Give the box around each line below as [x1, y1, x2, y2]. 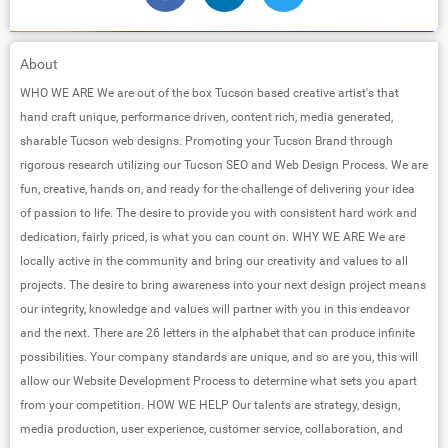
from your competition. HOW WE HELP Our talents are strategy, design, [20, 397, 400, 412]
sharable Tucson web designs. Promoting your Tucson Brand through [20, 133, 393, 148]
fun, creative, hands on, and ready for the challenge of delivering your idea [20, 181, 415, 196]
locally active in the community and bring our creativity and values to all [20, 253, 408, 268]
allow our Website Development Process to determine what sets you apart [20, 373, 417, 388]
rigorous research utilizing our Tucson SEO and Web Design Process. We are [20, 157, 428, 172]
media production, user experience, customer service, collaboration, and [20, 421, 403, 436]
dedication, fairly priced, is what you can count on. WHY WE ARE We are [20, 229, 405, 244]
